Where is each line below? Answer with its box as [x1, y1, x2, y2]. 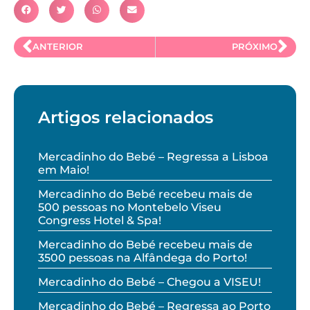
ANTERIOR [33, 42, 84, 53]
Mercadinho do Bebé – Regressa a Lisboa [38, 149, 268, 163]
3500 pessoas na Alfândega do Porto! [38, 250, 247, 264]
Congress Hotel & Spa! [38, 213, 161, 227]
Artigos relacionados [38, 107, 213, 127]
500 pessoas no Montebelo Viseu [38, 200, 221, 214]
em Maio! [38, 163, 89, 176]
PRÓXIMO [231, 42, 277, 53]
